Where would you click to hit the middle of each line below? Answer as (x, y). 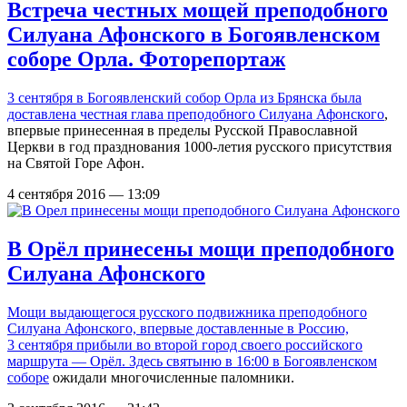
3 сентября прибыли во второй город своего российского (185, 344)
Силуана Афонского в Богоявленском (194, 35)
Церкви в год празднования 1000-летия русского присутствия (199, 147)
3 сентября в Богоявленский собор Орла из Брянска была (184, 98)
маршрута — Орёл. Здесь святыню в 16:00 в (145, 361)
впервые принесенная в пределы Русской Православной (183, 131)
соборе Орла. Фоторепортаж (146, 60)
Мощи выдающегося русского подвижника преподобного (187, 312)
